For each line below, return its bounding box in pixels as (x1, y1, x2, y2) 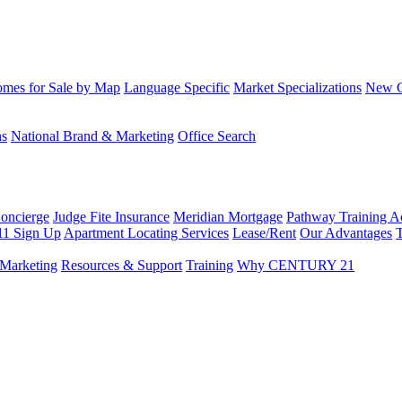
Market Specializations (233, 80, 362, 95)
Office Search (178, 128, 256, 144)
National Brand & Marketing (11, 128, 174, 144)
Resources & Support (61, 258, 182, 273)
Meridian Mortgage (173, 209, 283, 224)
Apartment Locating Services (64, 225, 229, 240)
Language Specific (124, 80, 230, 95)
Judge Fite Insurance (53, 209, 170, 224)
